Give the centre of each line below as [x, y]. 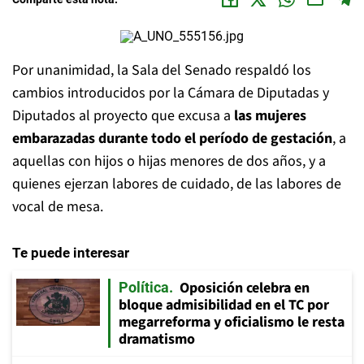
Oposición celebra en [245, 288]
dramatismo [157, 339]
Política [144, 287]
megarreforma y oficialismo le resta [232, 322]
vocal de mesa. [58, 207]
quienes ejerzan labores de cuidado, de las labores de [177, 184]
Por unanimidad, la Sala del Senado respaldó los [162, 70]
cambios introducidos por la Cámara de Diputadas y [171, 93]
